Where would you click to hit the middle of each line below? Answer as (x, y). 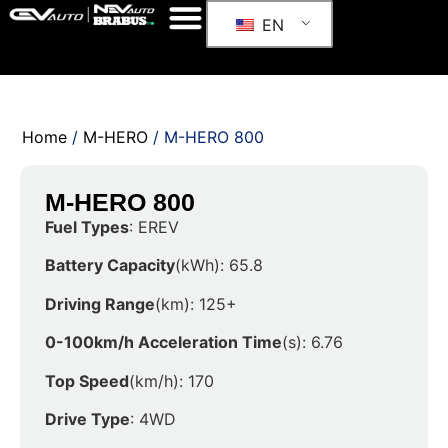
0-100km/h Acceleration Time (163, 342)
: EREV (154, 227)
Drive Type (87, 418)
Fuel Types (87, 227)
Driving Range (100, 303)
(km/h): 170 (171, 380)
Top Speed (87, 380)
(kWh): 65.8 (219, 265)
